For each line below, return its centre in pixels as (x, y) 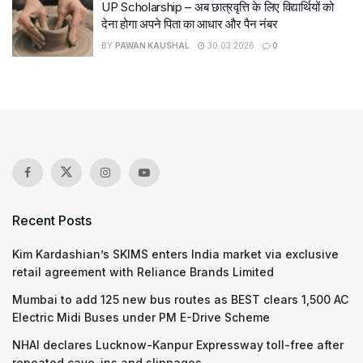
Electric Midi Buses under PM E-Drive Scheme (141, 317)
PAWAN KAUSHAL (152, 45)
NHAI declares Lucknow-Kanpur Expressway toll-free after (178, 344)
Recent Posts (52, 220)
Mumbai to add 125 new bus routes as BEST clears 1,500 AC (180, 299)
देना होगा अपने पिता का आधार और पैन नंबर (190, 24)
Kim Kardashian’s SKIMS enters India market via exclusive (175, 254)
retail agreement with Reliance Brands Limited (143, 271)
